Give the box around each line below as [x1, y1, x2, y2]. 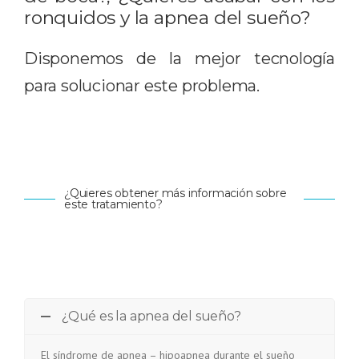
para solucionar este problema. [24, 75, 260, 95]
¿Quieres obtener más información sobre [63, 185, 287, 200]
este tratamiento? [63, 196, 163, 212]
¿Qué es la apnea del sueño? [62, 308, 241, 324]
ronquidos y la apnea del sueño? [24, 6, 311, 29]
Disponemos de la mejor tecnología [24, 48, 335, 68]
